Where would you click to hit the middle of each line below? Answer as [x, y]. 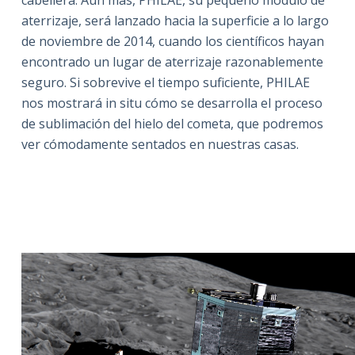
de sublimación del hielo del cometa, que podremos [172, 124]
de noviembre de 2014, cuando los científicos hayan [172, 42]
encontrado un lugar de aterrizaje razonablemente [172, 62]
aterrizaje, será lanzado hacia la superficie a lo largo [175, 21]
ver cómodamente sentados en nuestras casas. [160, 145]
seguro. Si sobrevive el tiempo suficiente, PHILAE [165, 83]
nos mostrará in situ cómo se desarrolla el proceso [172, 103]
